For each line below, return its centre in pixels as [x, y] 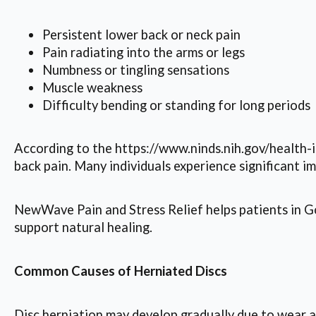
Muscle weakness [92, 87]
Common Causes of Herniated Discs [121, 271]
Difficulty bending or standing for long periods [176, 105]
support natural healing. [83, 227]
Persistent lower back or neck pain [141, 34]
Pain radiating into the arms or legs [144, 52]
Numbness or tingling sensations [136, 69]
